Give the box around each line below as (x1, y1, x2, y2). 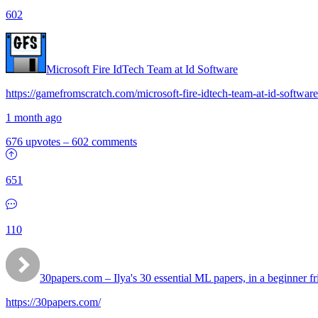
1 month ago (6, 111, 62, 124)
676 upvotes (6, 136, 60, 148)
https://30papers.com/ (6, 296, 101, 308)
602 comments (72, 136, 137, 148)
